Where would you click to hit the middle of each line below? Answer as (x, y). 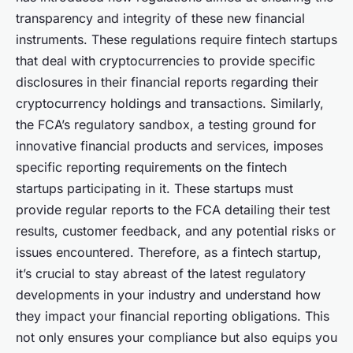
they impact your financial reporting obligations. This (173, 316)
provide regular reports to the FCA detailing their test (173, 210)
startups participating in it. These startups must (154, 189)
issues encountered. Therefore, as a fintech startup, (169, 253)
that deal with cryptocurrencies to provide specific (165, 61)
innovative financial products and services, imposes (169, 146)
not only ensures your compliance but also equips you (176, 338)
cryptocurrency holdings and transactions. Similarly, (170, 104)
